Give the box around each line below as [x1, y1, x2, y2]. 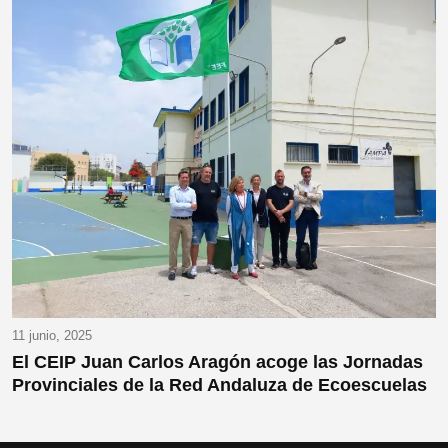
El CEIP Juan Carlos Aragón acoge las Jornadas [12, 352, 423, 373]
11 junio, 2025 [12, 328, 92, 344]
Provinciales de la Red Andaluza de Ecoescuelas [12, 375, 427, 396]
